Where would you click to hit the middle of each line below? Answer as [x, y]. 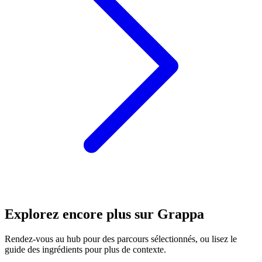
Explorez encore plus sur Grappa [104, 214]
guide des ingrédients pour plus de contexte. [85, 250]
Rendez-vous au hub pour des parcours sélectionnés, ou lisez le [121, 239]
